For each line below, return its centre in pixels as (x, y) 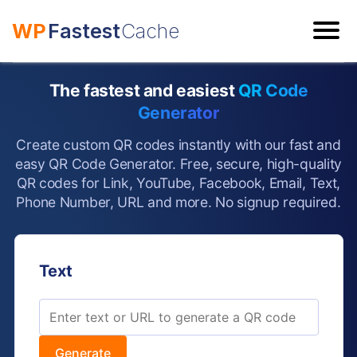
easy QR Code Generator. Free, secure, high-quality (178, 164)
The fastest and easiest (144, 90)
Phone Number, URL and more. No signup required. (178, 202)
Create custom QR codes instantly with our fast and (178, 145)
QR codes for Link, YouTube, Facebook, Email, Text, (178, 183)
